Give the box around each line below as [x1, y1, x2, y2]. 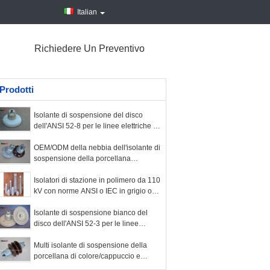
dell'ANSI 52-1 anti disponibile [34, 165, 133, 174]
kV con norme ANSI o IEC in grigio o [34, 187, 152, 195]
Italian [77, 8, 97, 16]
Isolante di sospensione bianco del [34, 209, 148, 217]
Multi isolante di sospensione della [34, 241, 147, 250]
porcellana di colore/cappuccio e [34, 252, 140, 260]
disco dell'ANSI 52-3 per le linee [34, 219, 139, 228]
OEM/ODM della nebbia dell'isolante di [34, 143, 160, 152]
